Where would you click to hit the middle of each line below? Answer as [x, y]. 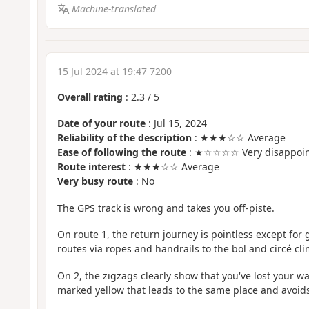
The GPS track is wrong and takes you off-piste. [166, 208]
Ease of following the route [121, 152]
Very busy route [95, 181]
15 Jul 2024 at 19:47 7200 [114, 71]
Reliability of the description [124, 138]
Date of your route [101, 123]
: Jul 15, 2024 [176, 123]
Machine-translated [114, 9]
